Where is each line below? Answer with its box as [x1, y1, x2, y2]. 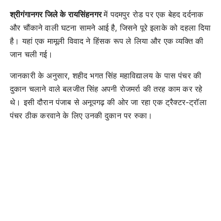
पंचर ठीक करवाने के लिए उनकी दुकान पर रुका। [10, 110, 153, 120]
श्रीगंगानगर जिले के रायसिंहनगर [10, 9, 104, 19]
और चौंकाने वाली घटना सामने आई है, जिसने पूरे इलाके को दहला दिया [10, 22, 211, 33]
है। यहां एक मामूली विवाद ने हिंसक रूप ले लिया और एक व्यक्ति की [10, 36, 204, 46]
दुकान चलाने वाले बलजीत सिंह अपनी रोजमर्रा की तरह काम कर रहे [10, 83, 203, 94]
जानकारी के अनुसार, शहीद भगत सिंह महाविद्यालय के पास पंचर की [10, 70, 202, 80]
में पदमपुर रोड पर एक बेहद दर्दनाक [104, 9, 204, 19]
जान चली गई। [10, 49, 53, 59]
